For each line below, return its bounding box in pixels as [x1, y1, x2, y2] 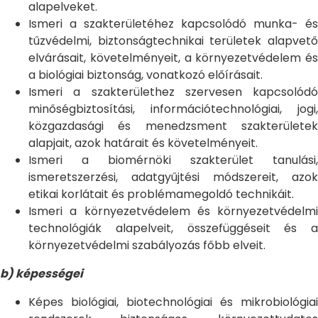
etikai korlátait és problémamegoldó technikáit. [28, 186, 294, 202]
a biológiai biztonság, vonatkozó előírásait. [28, 67, 263, 83]
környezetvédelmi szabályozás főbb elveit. [28, 237, 265, 253]
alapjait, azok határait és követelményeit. [28, 135, 258, 151]
